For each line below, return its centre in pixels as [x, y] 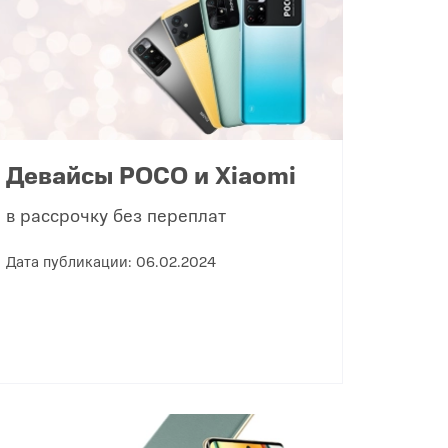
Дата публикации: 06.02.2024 [110, 261]
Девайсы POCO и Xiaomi [150, 174]
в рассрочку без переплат [115, 215]
